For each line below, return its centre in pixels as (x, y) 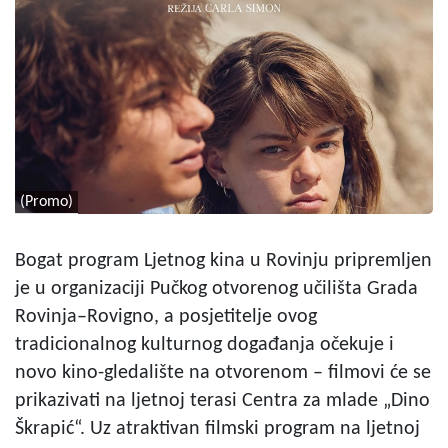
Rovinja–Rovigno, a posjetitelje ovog (166, 316)
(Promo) (46, 201)
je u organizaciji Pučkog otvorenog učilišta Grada (216, 288)
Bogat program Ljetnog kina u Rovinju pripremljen (223, 260)
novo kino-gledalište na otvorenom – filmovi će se (223, 372)
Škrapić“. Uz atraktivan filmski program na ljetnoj (217, 428)
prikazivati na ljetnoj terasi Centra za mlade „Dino (222, 400)
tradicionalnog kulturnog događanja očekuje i (204, 344)
